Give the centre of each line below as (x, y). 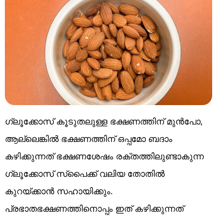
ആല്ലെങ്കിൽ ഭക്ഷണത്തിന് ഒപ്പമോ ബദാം (89, 138)
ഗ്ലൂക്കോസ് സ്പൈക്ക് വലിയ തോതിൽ (85, 173)
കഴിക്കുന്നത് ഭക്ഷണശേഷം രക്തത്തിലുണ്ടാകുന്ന (104, 156)
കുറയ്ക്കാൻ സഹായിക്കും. (59, 191)
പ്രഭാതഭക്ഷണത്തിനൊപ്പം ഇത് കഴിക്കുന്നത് (94, 208)
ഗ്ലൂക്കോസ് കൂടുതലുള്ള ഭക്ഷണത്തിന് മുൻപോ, (104, 121)
